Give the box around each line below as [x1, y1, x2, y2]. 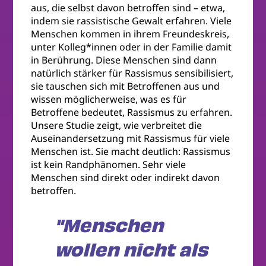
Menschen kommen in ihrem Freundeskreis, [31, 27, 230, 41]
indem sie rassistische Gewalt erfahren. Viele [31, 14, 232, 28]
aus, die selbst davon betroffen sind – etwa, [31, 1, 226, 15]
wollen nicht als [55, 237, 208, 264]
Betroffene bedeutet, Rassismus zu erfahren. [31, 106, 233, 119]
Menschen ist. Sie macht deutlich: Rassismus [31, 145, 231, 159]
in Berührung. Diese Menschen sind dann [31, 53, 217, 67]
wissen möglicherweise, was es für [31, 93, 187, 106]
